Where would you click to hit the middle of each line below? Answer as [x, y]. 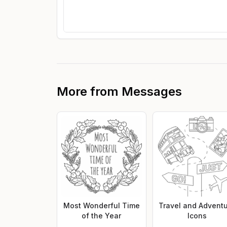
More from [89, 91]
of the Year [102, 215]
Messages [152, 91]
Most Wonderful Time [101, 205]
